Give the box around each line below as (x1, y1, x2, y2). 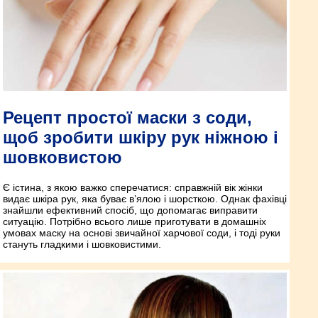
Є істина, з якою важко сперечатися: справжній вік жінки (3, 182, 263, 194)
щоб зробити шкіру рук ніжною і (3, 128, 278, 148)
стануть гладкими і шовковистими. (3, 238, 161, 251)
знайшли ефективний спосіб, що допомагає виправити (3, 204, 258, 216)
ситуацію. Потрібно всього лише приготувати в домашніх (3, 216, 266, 228)
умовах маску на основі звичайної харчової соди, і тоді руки (3, 227, 280, 239)
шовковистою (3, 148, 122, 168)
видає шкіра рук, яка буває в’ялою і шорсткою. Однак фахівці (3, 193, 287, 205)
